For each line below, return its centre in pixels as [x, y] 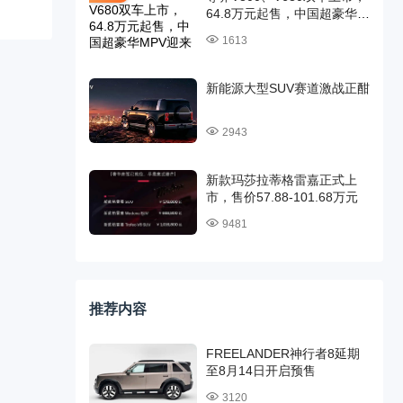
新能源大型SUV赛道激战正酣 [287, 88]
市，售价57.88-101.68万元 [282, 197]
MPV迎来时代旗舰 [257, 31]
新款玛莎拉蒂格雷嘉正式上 [281, 180]
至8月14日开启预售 [260, 371]
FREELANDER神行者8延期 [282, 354]
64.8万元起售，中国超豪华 [281, 13]
